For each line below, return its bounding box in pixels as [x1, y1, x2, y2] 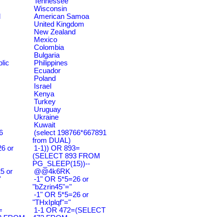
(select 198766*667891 [34, 129, 107, 137]
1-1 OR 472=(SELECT [34, 206, 106, 214]
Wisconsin [34, 5, 67, 13]
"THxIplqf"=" [32, 199, 71, 206]
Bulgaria [34, 51, 60, 59]
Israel [34, 82, 51, 90]
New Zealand [34, 28, 76, 36]
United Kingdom [34, 20, 84, 28]
